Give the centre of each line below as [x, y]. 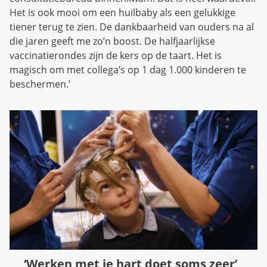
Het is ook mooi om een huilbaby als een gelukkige [122, 13]
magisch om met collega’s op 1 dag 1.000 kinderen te [128, 70]
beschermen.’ [41, 84]
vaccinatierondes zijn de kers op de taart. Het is [116, 56]
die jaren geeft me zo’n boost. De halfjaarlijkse [112, 41]
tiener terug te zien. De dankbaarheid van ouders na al [132, 27]
